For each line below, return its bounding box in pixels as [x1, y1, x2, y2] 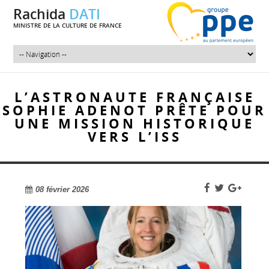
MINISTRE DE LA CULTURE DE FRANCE [13, 22, 122, 29]
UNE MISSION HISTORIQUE [14, 114, 255, 133]
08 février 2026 [35, 185, 89, 194]
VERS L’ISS [87, 127, 182, 146]
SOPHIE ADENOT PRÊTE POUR [2, 101, 267, 119]
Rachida [13, 5, 70, 23]
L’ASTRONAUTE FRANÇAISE [14, 88, 255, 106]
